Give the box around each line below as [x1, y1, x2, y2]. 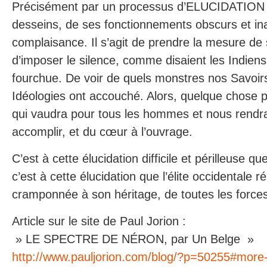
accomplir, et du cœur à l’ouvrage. [12, 125, 193, 138]
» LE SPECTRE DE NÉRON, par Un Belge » [12, 232, 254, 246]
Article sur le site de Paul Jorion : [12, 215, 186, 228]
